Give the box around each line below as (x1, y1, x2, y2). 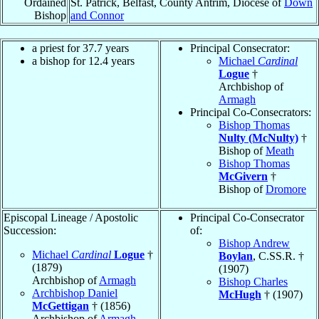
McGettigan (32, 299, 89, 312)
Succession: (4, 224, 56, 236)
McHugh (219, 288, 261, 300)
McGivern (219, 169, 268, 182)
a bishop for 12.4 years (32, 54, 135, 67)
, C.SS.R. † (253, 249, 304, 262)
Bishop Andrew (219, 236, 290, 249)
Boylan (219, 249, 253, 262)
